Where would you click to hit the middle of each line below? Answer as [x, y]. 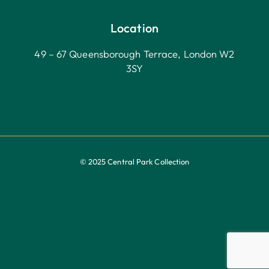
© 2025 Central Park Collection [134, 162]
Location [134, 28]
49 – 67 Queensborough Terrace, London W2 [134, 54]
